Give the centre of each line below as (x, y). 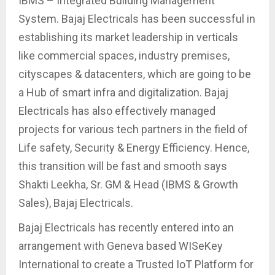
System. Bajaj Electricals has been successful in (137, 19)
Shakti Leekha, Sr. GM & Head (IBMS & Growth (128, 185)
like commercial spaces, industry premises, (124, 56)
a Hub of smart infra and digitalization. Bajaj (123, 93)
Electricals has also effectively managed (117, 111)
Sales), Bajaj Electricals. (76, 203)
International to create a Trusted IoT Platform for (136, 265)
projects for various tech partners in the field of (133, 130)
